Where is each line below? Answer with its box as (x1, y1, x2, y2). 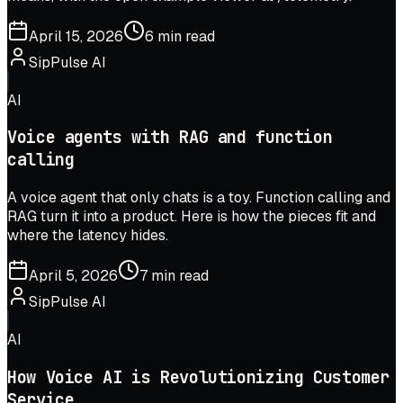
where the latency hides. (7, 226, 168, 246)
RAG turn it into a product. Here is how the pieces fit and (7, 207, 376, 227)
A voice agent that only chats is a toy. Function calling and (7, 188, 390, 208)
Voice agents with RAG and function (7, 126, 333, 149)
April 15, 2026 (29, 26, 123, 46)
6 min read (145, 26, 215, 46)
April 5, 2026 (29, 266, 118, 286)
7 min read (139, 266, 209, 286)
